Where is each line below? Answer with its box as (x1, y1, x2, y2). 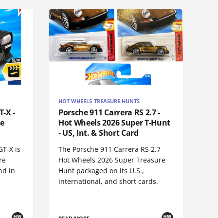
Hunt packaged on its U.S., (58, 165, 144, 175)
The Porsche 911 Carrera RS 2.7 (58, 144, 161, 154)
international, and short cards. (58, 176, 158, 186)
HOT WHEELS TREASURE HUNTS (58, 97, 140, 105)
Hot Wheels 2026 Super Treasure (58, 155, 165, 164)
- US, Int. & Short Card (58, 127, 139, 138)
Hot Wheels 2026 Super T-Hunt (58, 117, 171, 128)
